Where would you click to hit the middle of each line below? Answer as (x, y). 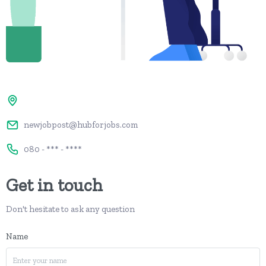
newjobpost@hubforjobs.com (81, 125)
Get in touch (54, 185)
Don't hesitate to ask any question (70, 209)
